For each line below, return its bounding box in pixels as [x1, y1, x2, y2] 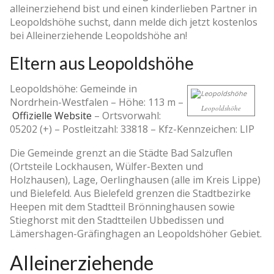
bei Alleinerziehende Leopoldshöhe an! [10, 28, 187, 42]
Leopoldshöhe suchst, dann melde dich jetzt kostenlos [10, 15, 257, 29]
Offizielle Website [12, 108, 92, 122]
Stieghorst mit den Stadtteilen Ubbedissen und [10, 213, 224, 227]
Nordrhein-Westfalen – [10, 95, 119, 109]
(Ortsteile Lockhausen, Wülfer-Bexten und [10, 159, 203, 173]
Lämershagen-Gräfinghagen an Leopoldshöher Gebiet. [10, 226, 262, 240]
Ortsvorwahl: [102, 108, 161, 122]
